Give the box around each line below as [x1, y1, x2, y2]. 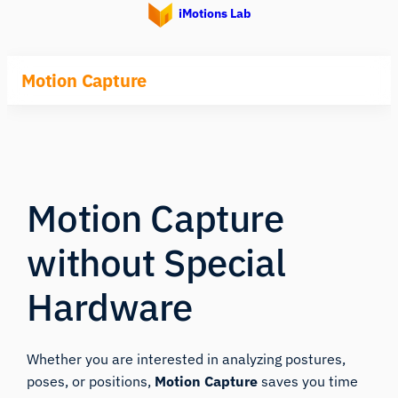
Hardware [27, 282, 194, 331]
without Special [27, 237, 286, 287]
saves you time [258, 371, 359, 390]
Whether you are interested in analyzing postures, [27, 349, 346, 368]
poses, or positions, [27, 371, 155, 390]
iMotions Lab [178, 5, 251, 22]
